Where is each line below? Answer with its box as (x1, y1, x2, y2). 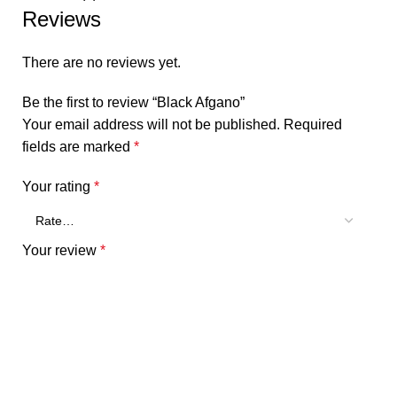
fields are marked (22, 138, 134, 154)
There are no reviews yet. (22, 54, 181, 70)
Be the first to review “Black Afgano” (22, 94, 245, 110)
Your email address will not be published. (22, 116, 280, 132)
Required (284, 116, 342, 132)
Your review (22, 242, 100, 258)
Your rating (22, 178, 94, 194)
